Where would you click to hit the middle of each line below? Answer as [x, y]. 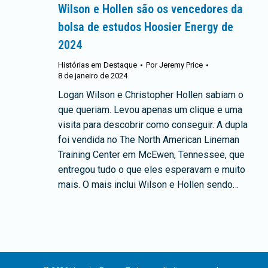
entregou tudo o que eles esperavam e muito [152, 170]
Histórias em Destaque [98, 65]
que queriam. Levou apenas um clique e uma [150, 110]
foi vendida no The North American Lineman [149, 140]
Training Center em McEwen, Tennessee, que [151, 155]
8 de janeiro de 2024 [93, 76]
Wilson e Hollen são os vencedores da [150, 9]
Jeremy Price [181, 65]
